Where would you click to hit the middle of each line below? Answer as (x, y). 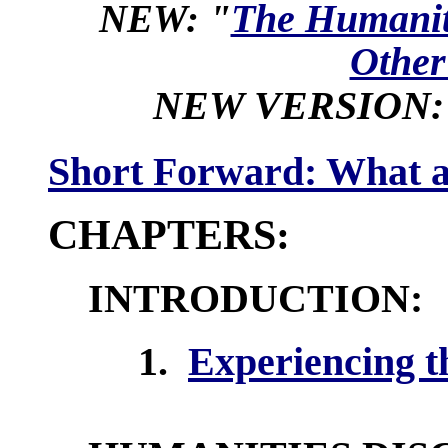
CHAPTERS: (169, 235)
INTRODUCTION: (255, 298)
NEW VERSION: (298, 106)
